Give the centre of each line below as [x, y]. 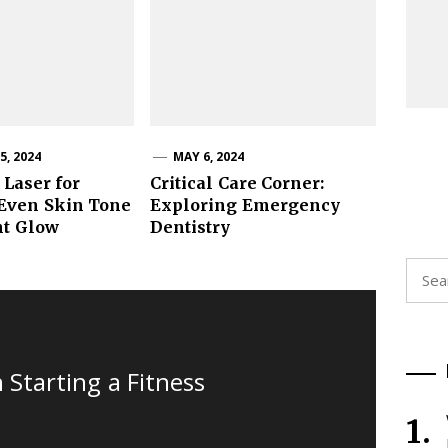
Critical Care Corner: [237, 182]
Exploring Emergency [245, 204]
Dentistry [190, 226]
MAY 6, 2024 [208, 156]
